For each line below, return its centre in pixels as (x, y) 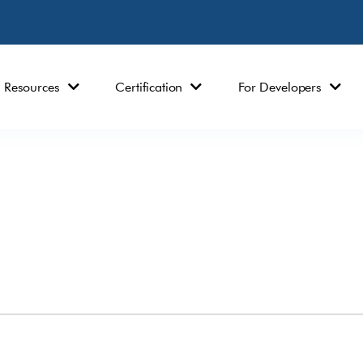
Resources (32, 87)
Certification (149, 87)
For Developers (280, 87)
